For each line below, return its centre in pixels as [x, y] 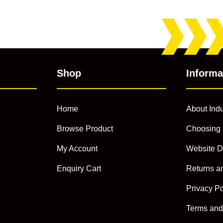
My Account [77, 148]
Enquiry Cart [79, 168]
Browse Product [85, 128]
